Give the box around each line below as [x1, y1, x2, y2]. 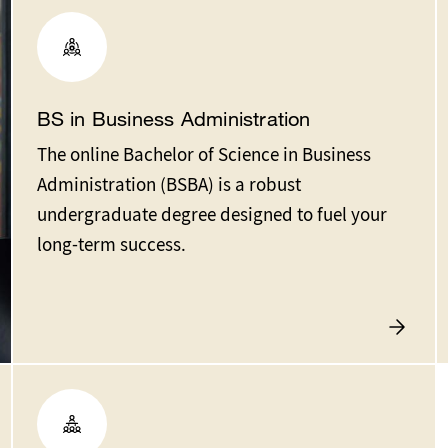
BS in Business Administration [36, 106, 311, 130]
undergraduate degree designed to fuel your [36, 201, 387, 227]
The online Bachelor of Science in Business [36, 141, 371, 167]
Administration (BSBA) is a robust [36, 171, 301, 197]
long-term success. [36, 231, 186, 257]
